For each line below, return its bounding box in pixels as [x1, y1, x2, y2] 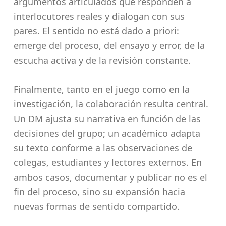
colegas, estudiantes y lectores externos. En [13, 156, 202, 168]
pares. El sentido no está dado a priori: [13, 24, 179, 37]
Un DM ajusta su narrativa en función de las [13, 112, 201, 125]
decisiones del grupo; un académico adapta [13, 127, 200, 139]
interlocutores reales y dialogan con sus [13, 10, 185, 22]
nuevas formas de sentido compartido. [13, 200, 180, 212]
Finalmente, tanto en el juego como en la [13, 83, 190, 95]
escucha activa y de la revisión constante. [13, 53, 191, 66]
